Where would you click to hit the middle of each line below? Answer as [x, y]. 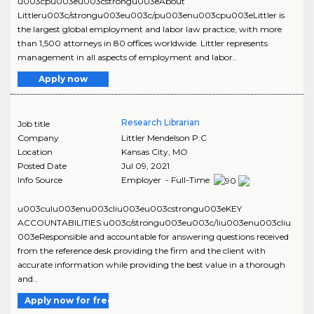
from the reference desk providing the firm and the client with [142, 250]
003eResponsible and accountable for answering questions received [153, 236]
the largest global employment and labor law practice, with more [150, 29]
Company [38, 137]
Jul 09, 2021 [145, 165]
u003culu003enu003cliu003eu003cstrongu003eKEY [130, 208]
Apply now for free [69, 300]
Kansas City [144, 151]
